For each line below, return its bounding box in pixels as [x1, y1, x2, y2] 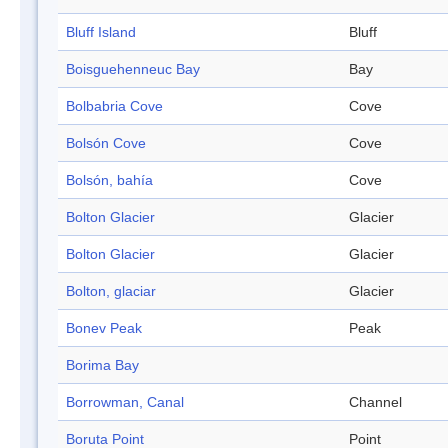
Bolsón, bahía [66, 172, 153, 189]
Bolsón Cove [66, 135, 146, 152]
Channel [349, 394, 402, 411]
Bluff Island [66, 24, 136, 41]
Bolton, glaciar [66, 283, 156, 300]
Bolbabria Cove [66, 98, 163, 115]
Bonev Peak [66, 320, 142, 337]
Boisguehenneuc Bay [66, 61, 200, 78]
